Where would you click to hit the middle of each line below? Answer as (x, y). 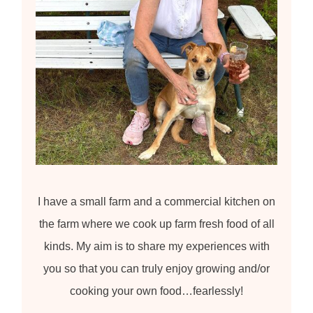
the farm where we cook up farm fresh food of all (156, 223)
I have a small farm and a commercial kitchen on (156, 201)
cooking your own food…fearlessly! (156, 290)
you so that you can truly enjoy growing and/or (156, 268)
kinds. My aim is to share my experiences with (156, 246)
